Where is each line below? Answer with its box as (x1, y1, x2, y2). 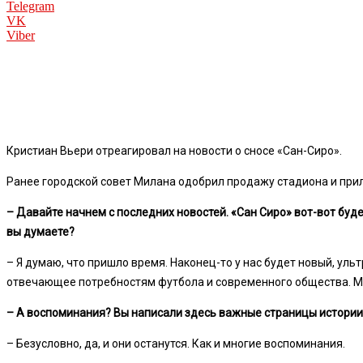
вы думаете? (6, 224, 75, 238)
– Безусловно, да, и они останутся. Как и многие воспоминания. (6, 336, 345, 350)
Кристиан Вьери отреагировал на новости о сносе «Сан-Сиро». (6, 143, 342, 157)
